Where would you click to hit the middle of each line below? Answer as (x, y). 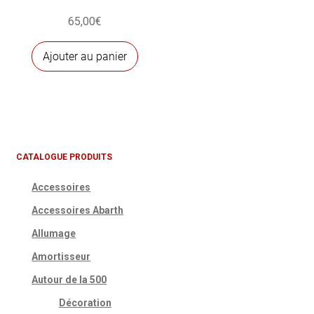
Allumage (54, 233)
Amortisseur (61, 256)
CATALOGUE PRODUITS (64, 157)
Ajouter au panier (84, 56)
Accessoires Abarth (78, 210)
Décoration (85, 302)
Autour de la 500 (69, 279)
